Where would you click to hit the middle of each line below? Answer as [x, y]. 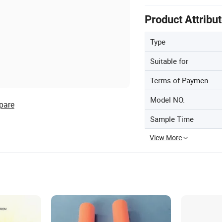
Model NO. [167, 100]
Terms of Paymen [179, 80]
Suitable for [169, 61]
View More [166, 138]
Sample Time [172, 119]
